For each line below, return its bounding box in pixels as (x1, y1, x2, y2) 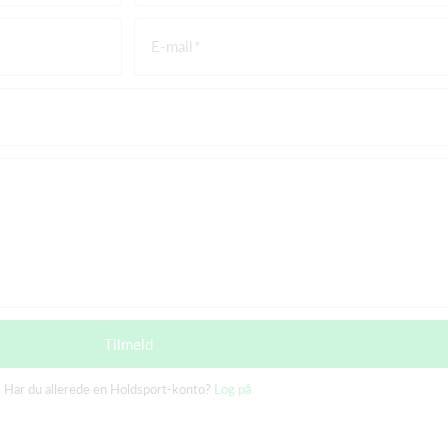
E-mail (151, 36, 193, 55)
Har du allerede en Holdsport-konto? (4, 380, 214, 397)
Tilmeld (103, 334, 153, 353)
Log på (214, 380, 252, 397)
